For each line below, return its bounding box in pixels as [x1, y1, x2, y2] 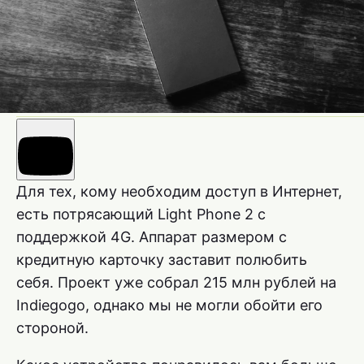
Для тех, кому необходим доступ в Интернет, [16, 183, 342, 201]
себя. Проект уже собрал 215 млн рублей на [16, 274, 336, 292]
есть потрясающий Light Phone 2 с [16, 206, 266, 223]
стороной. [16, 319, 89, 337]
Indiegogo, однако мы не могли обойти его [16, 297, 323, 314]
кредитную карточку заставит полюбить [16, 251, 307, 269]
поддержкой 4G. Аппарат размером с [16, 228, 287, 246]
